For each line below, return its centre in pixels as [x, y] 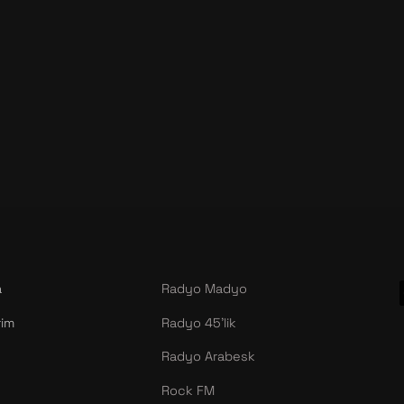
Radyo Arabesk [208, 357]
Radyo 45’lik [199, 322]
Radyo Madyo [204, 289]
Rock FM [188, 390]
